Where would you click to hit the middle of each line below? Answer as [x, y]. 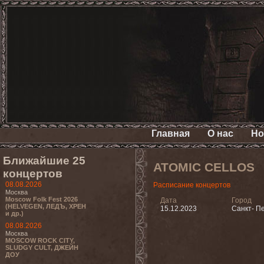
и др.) [14, 213]
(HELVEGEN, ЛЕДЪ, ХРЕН [46, 206]
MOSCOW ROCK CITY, [40, 240]
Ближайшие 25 [44, 161]
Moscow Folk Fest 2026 [42, 199]
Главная [170, 133]
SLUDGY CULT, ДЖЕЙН [42, 247]
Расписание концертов [192, 185]
